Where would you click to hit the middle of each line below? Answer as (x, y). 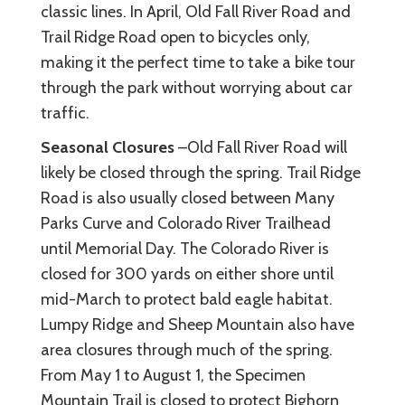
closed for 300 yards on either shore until (187, 273)
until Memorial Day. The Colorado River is (185, 248)
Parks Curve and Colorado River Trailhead (186, 223)
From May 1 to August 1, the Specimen (173, 375)
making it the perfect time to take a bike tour (198, 62)
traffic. (65, 113)
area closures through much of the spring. (187, 349)
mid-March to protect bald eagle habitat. (187, 299)
